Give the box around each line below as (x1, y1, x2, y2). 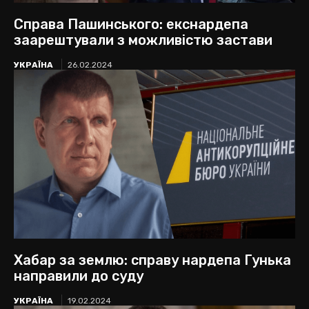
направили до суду (14, 268, 143, 285)
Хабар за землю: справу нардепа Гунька (14, 252, 291, 269)
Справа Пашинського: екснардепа (14, 16, 248, 33)
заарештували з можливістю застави (14, 32, 272, 49)
